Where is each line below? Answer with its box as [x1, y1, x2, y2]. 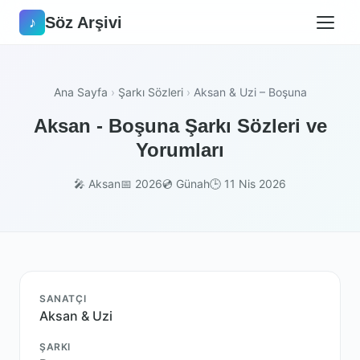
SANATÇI [39, 292, 87, 305]
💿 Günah [162, 177, 210, 190]
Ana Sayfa [53, 85, 108, 99]
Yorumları [136, 139, 224, 161]
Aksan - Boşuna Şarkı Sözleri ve [33, 115, 327, 137]
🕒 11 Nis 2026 [210, 177, 286, 190]
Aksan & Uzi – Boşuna [193, 85, 307, 99]
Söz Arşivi [45, 13, 122, 31]
